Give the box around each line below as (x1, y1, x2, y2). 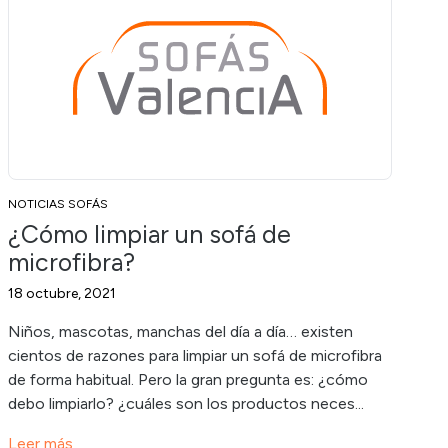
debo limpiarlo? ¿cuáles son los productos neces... (8, 393, 364, 413)
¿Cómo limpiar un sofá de (8, 218, 291, 249)
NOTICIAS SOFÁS (8, 196, 108, 211)
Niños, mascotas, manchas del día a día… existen (8, 321, 353, 341)
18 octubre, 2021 (8, 284, 116, 302)
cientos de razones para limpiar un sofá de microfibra (8, 345, 382, 365)
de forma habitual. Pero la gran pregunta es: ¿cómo (8, 369, 368, 389)
